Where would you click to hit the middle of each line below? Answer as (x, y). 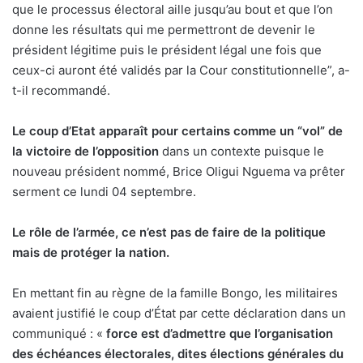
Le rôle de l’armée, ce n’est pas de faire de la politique (169, 233)
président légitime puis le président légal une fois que (167, 50)
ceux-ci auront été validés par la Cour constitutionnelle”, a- (181, 70)
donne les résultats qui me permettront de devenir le (164, 30)
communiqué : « (59, 334)
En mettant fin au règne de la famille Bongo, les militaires (175, 293)
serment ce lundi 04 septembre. (104, 192)
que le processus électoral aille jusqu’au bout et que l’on (173, 10)
